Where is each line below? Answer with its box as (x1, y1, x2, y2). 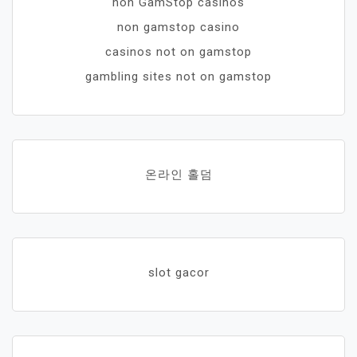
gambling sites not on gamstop (85, 69, 272, 84)
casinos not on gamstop (105, 44, 252, 59)
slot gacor (147, 265, 210, 280)
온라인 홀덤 (144, 167, 213, 182)
